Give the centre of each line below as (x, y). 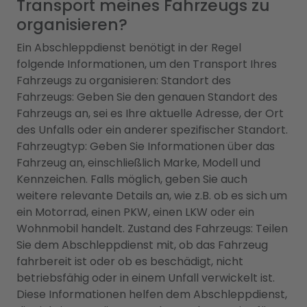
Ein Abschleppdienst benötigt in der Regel (129, 48)
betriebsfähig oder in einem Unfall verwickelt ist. (146, 278)
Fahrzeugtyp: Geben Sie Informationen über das (146, 147)
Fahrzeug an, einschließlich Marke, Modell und (138, 163)
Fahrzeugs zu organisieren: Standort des (124, 81)
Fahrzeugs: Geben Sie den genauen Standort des (147, 97)
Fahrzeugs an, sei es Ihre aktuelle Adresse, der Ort (150, 114)
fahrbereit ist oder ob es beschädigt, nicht (130, 262)
